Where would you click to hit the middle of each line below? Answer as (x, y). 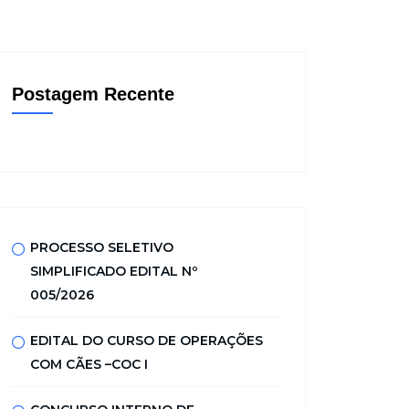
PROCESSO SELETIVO (102, 247)
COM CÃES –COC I (89, 364)
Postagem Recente (93, 94)
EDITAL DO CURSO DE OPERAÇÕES (147, 341)
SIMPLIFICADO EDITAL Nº (114, 271)
